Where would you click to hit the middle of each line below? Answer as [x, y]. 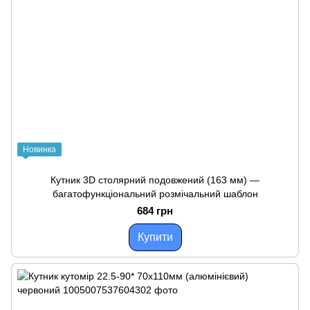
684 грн [155, 211]
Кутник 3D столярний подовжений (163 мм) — [155, 180]
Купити [155, 237]
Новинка [39, 149]
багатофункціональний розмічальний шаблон [155, 194]
